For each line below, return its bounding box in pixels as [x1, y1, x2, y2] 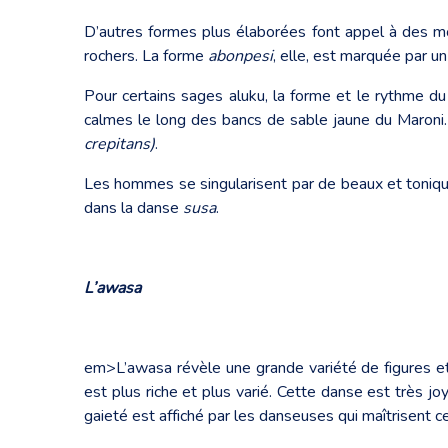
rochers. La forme [84, 44, 208, 67]
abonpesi [208, 44, 273, 67]
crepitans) [84, 132, 155, 155]
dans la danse [84, 196, 183, 219]
